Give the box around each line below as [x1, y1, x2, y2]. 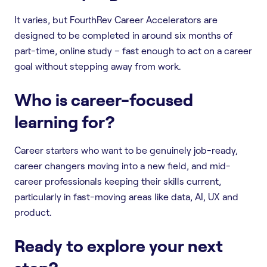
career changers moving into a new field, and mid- [14, 159, 231, 172]
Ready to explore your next [14, 235, 223, 256]
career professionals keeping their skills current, [14, 175, 221, 187]
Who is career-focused [14, 89, 193, 110]
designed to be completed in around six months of [14, 29, 232, 41]
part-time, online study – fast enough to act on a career [14, 44, 252, 57]
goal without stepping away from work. [14, 60, 181, 72]
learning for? [14, 111, 115, 132]
